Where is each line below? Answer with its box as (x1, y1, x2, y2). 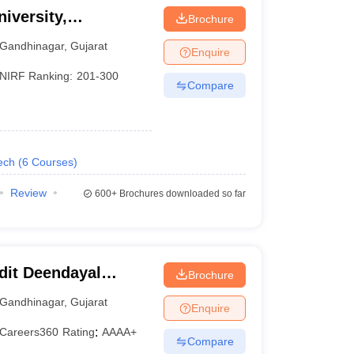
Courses (31, 156, 73, 168)
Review (9, 186, 47, 199)
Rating (62, 326, 96, 338)
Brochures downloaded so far (116, 188, 246, 199)
